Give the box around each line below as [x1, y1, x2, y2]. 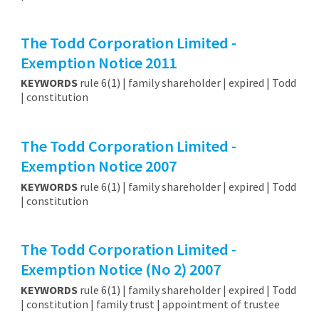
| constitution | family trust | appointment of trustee [20, 296, 282, 311]
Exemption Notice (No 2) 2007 [20, 258, 221, 279]
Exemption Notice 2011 [20, 52, 177, 73]
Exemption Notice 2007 [20, 155, 177, 176]
